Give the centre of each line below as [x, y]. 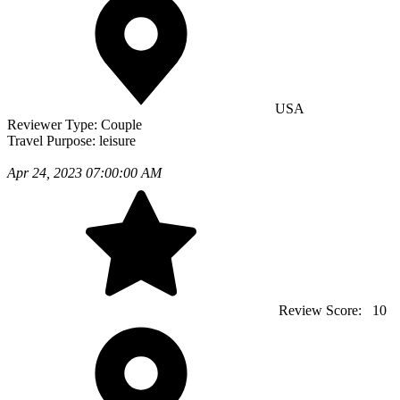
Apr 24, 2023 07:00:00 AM [84, 173]
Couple [121, 125]
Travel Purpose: [53, 141]
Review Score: [322, 311]
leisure [117, 141]
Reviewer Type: [54, 125]
